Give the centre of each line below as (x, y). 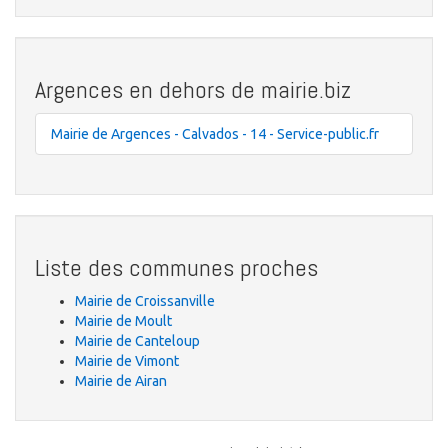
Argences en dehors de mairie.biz (193, 90)
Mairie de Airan (121, 381)
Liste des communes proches (176, 268)
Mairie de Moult (123, 321)
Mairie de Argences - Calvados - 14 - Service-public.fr (215, 134)
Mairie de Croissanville (145, 301)
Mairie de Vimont (127, 361)
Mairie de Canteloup (137, 341)
